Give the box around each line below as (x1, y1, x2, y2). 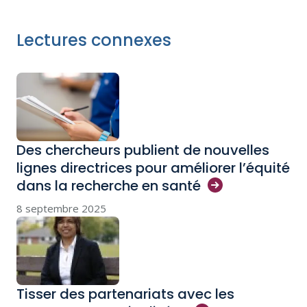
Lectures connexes (16, 29, 171, 51)
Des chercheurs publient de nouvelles (16, 140, 269, 160)
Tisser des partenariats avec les (16, 284, 234, 304)
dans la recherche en (16, 176, 162, 195)
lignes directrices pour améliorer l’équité (16, 158, 290, 177)
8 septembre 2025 (16, 201, 106, 215)
